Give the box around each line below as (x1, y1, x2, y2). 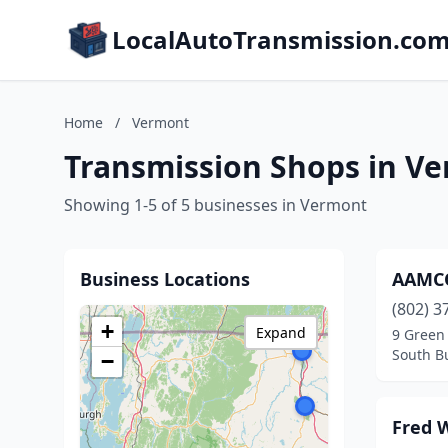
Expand (256, 323, 306, 342)
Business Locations (80, 267, 250, 291)
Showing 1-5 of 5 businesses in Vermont (64, 194, 367, 216)
